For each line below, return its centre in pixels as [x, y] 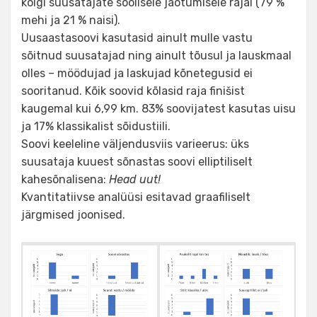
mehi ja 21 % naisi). [71, 20]
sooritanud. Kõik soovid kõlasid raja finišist [133, 91]
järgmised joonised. [73, 214]
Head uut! [135, 179]
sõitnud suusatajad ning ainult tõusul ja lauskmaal [156, 55]
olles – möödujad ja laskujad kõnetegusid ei [137, 73]
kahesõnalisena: [65, 179]
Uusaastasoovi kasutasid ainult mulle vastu [137, 38]
